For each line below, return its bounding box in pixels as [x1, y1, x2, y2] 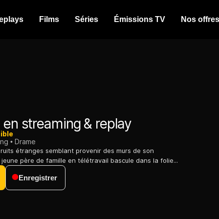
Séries [75, 15, 98, 23]
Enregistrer [19, 174, 57, 182]
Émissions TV [114, 15, 165, 23]
